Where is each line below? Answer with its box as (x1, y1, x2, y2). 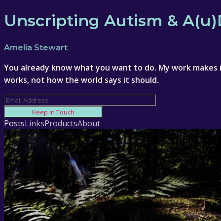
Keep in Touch (32, 107, 74, 116)
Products (44, 117, 77, 129)
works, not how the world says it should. (4, 74, 159, 85)
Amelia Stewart (4, 42, 68, 52)
